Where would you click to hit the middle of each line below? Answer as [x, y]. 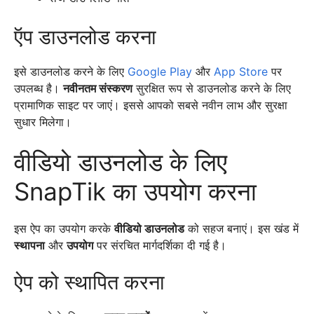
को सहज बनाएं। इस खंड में [241, 228]
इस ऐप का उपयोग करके [64, 228]
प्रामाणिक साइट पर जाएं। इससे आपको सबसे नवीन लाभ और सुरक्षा [151, 105]
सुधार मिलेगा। [43, 122]
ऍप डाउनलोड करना [85, 36]
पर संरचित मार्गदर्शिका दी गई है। [160, 245]
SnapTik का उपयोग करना [135, 191]
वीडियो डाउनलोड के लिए [121, 162]
